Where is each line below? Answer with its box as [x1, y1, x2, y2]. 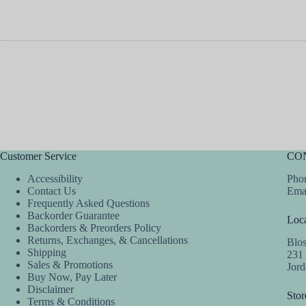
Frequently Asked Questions [27, 197, 150, 210]
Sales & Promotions [27, 259, 113, 271]
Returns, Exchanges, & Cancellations [27, 234, 188, 247]
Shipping [27, 247, 66, 259]
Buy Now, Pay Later [27, 271, 117, 283]
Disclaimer [27, 283, 74, 296]
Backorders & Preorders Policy [27, 222, 161, 234]
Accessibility [27, 173, 83, 185]
